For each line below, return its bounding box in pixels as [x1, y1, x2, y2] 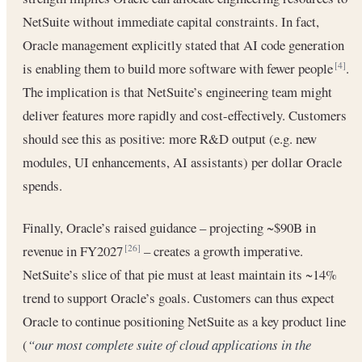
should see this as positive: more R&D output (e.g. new [23, 128, 317, 148]
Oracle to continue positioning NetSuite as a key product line [23, 311, 346, 330]
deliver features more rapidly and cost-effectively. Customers [23, 105, 347, 124]
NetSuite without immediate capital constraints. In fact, [23, 11, 319, 31]
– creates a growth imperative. [141, 241, 303, 260]
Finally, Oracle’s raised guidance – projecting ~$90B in [23, 217, 316, 237]
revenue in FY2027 [23, 241, 126, 260]
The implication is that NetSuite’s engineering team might [23, 82, 332, 101]
